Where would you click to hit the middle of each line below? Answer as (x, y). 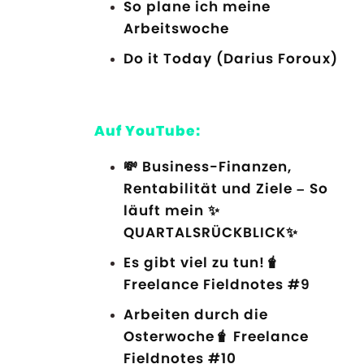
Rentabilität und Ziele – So (226, 189)
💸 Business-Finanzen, (208, 167)
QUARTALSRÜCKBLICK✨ (211, 233)
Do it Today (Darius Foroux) (231, 58)
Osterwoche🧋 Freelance (217, 337)
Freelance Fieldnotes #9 (217, 285)
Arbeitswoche (177, 28)
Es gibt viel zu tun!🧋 (202, 263)
